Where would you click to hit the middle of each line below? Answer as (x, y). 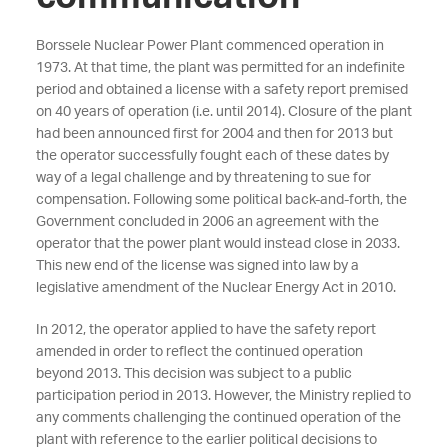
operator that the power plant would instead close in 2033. (217, 244)
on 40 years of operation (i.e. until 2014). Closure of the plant (223, 112)
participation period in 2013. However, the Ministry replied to (223, 396)
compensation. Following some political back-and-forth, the (221, 200)
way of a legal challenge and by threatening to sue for (203, 178)
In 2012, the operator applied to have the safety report (205, 330)
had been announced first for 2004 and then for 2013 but (214, 134)
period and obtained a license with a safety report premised (221, 90)
